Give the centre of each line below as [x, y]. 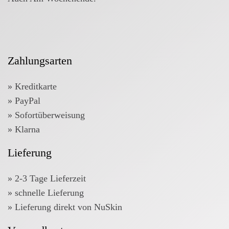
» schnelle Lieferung [46, 193]
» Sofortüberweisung [46, 115]
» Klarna [24, 130]
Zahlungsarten [40, 61]
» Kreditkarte [32, 87]
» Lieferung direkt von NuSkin [65, 207]
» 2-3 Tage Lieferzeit [47, 179]
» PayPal [24, 101]
